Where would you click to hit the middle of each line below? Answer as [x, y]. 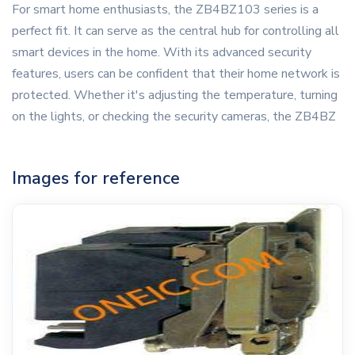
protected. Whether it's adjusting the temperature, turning [175, 95]
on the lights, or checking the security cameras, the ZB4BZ [174, 117]
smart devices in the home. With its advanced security [162, 53]
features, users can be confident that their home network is [176, 74]
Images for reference [96, 179]
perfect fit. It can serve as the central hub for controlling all [176, 31]
